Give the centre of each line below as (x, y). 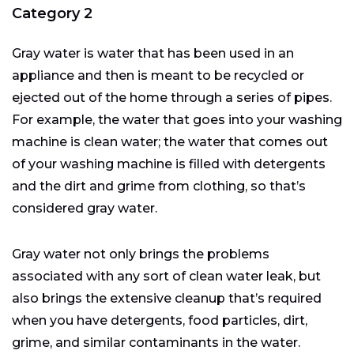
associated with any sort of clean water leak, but (166, 277)
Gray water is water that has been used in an (153, 54)
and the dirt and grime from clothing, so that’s (159, 186)
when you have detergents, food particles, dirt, (160, 321)
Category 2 (52, 14)
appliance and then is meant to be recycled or (158, 76)
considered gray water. (85, 209)
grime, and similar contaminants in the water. (156, 343)
